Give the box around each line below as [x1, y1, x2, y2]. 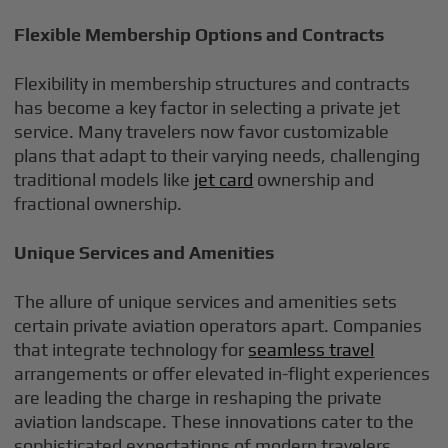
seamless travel [248, 339, 375, 360]
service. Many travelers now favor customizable [14, 121, 390, 142]
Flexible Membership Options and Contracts [14, 24, 385, 45]
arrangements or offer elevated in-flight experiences [14, 363, 431, 384]
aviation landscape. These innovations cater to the [14, 411, 415, 432]
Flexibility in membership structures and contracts [14, 73, 411, 94]
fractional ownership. [14, 193, 183, 214]
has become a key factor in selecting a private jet [14, 97, 401, 118]
